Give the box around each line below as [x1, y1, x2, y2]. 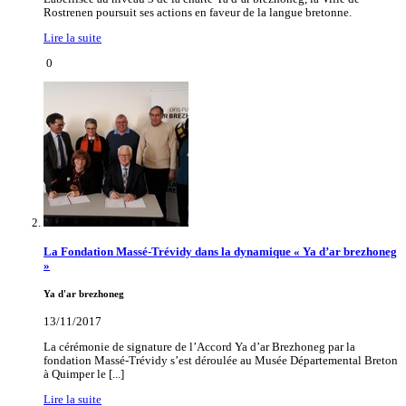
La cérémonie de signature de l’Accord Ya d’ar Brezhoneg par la [43, 340, 355, 353]
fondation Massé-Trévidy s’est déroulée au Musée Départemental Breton [43, 353, 398, 367]
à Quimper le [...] [43, 367, 124, 381]
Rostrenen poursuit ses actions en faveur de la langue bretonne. [43, 6, 352, 20]
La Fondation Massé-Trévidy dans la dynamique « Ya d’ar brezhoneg [43, 246, 397, 259]
